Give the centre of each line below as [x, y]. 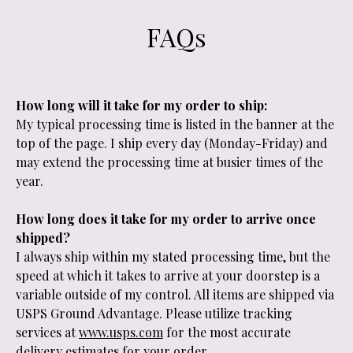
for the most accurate [227, 332]
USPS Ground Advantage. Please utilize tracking [154, 313]
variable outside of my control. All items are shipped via [175, 294]
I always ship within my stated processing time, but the [173, 256]
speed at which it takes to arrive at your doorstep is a [168, 275]
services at [47, 332]
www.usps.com [121, 332]
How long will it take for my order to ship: [143, 105]
